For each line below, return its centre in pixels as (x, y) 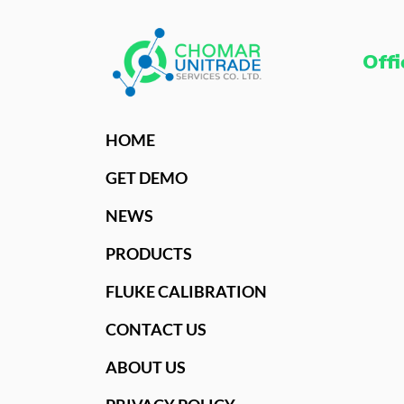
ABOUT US (146, 367)
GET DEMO (147, 178)
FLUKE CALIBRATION (186, 291)
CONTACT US (156, 329)
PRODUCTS (149, 253)
